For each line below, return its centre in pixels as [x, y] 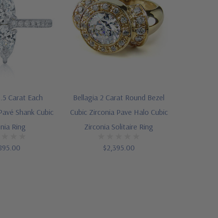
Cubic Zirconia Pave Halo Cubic [119, 112]
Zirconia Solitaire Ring [119, 127]
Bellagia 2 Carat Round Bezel [119, 98]
